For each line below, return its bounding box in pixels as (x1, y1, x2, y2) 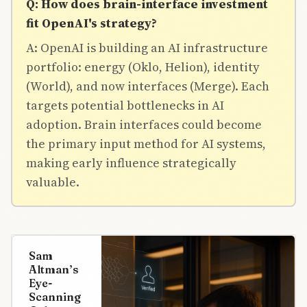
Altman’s (29, 262, 78, 276)
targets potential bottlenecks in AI (26, 96, 224, 114)
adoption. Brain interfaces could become (26, 115, 262, 133)
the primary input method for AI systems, (26, 134, 266, 152)
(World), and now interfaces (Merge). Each (26, 77, 269, 95)
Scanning (29, 289, 81, 304)
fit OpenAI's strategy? (26, 14, 157, 32)
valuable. (26, 173, 79, 191)
